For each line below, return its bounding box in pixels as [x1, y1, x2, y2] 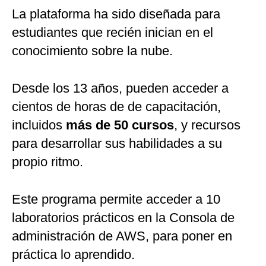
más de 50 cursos [66, 118, 174, 133]
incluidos [12, 118, 66, 133]
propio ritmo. [12, 154, 83, 170]
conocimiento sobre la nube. [12, 43, 173, 59]
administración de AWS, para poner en [12, 229, 232, 244]
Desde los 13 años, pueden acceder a [12, 81, 229, 96]
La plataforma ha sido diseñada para [12, 7, 220, 22]
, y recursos [174, 118, 240, 133]
